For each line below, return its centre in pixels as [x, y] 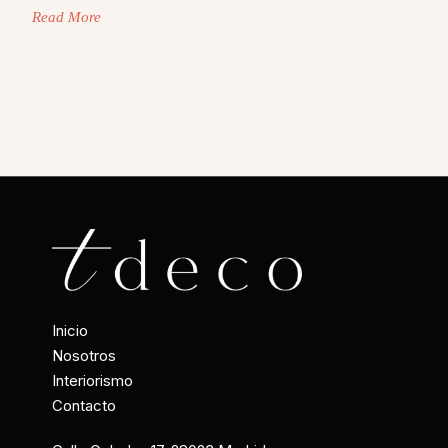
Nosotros [84, 355]
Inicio [70, 330]
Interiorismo [92, 380]
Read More [66, 17]
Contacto [84, 405]
